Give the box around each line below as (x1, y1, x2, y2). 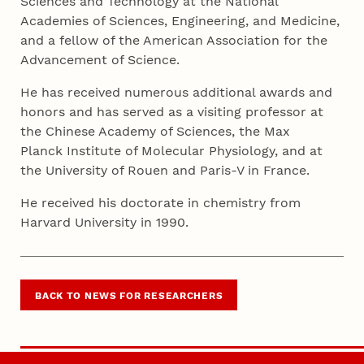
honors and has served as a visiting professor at (20, 104, 324, 120)
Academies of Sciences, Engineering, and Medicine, (20, 13, 340, 29)
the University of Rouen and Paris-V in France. (20, 162, 318, 179)
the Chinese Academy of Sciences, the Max (20, 123, 291, 140)
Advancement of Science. (20, 52, 184, 68)
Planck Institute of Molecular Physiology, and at (20, 143, 323, 159)
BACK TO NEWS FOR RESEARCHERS (35, 289, 223, 301)
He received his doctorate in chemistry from (20, 195, 301, 211)
